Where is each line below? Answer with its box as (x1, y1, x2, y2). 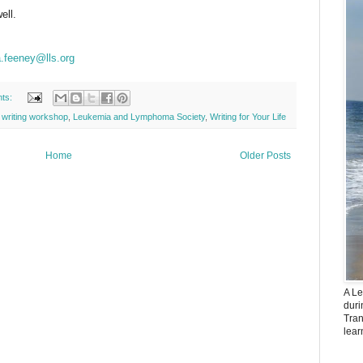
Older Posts (240, 150, 291, 162)
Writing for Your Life (210, 112, 286, 122)
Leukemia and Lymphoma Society (73, 112, 205, 122)
